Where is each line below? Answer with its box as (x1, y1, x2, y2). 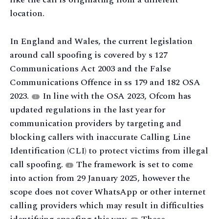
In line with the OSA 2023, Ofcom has (40, 89, 192, 103)
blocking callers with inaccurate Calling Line (10, 130, 191, 144)
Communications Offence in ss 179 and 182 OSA (10, 75, 201, 89)
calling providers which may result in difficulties (10, 198, 204, 212)
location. (10, 7, 44, 21)
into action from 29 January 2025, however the (10, 171, 190, 185)
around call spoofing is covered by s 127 (10, 48, 168, 62)
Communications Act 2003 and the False (10, 62, 171, 75)
